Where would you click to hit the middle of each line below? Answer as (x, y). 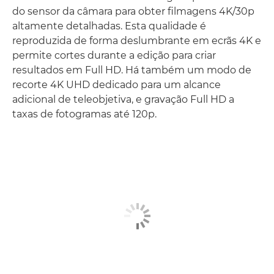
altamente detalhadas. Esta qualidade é (109, 26)
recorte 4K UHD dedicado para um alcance (117, 84)
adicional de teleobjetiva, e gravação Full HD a (123, 99)
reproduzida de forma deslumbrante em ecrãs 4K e (137, 40)
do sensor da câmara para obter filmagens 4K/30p (133, 11)
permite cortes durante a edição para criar (114, 55)
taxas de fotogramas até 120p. (84, 114)
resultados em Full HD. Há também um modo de (132, 70)
